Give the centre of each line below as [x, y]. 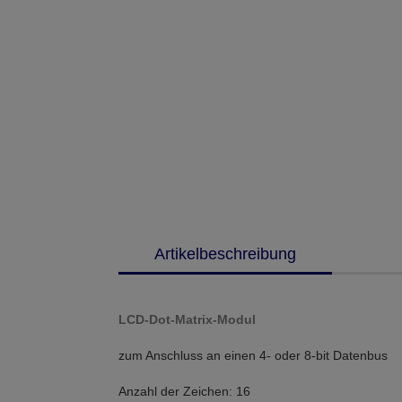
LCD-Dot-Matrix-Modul [187, 319]
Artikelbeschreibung [225, 254]
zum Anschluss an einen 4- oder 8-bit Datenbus [253, 355]
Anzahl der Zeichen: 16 [184, 391]
